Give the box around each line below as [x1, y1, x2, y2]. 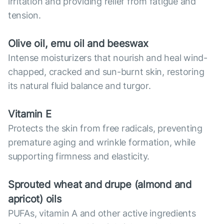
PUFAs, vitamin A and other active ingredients [8, 208, 196, 218]
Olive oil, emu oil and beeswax [8, 37, 148, 49]
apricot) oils [8, 193, 61, 205]
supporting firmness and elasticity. [8, 151, 150, 161]
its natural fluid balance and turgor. [8, 80, 151, 91]
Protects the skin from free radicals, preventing [8, 123, 202, 133]
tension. [8, 10, 41, 20]
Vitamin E [8, 108, 51, 120]
